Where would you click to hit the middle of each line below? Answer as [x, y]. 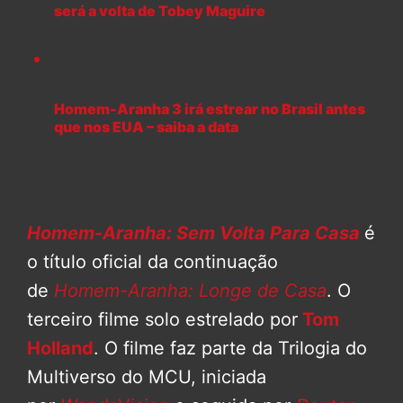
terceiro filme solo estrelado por [162, 319]
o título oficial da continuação [152, 261]
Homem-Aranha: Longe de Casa [188, 290]
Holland [60, 348]
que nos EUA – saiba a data [146, 126]
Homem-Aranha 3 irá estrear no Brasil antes [210, 108]
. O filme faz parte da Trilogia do [230, 348]
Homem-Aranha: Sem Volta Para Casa [193, 233]
